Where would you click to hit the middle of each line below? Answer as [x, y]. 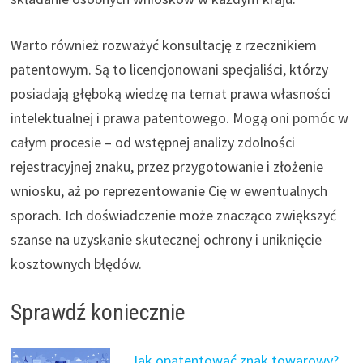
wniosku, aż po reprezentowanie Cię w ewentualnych [169, 191]
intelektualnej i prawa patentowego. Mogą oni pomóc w [179, 118]
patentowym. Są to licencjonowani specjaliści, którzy [169, 70]
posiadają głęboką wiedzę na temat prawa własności [170, 94]
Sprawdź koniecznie [98, 313]
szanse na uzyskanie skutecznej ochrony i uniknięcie [166, 240]
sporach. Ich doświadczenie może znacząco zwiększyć [173, 216]
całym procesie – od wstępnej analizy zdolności [152, 143]
